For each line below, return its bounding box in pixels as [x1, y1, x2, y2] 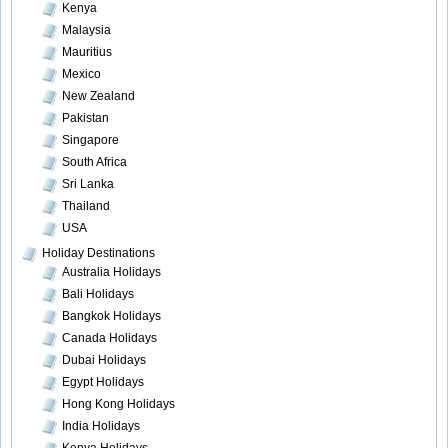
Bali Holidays [62, 287, 134, 302]
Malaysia [62, 23, 111, 38]
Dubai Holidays [62, 353, 146, 368]
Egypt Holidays [62, 375, 144, 390]
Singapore [62, 133, 119, 148]
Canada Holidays [62, 331, 157, 346]
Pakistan [62, 111, 109, 126]
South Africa [62, 155, 127, 170]
